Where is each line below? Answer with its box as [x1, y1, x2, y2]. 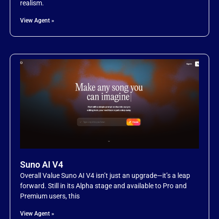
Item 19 [45, 3, 73, 12]
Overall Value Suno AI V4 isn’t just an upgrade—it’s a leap [20, 172, 190, 180]
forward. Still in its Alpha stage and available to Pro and [20, 182, 187, 190]
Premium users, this [20, 192, 80, 200]
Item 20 [45, 32, 73, 41]
